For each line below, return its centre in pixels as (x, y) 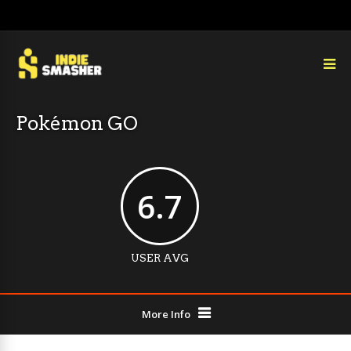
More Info (166, 314)
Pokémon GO (77, 123)
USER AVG (160, 258)
